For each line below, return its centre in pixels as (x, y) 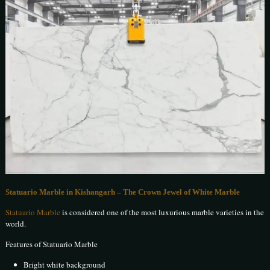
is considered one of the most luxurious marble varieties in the (162, 212)
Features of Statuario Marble (52, 244)
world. (16, 224)
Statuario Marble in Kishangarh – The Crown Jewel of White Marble (123, 192)
